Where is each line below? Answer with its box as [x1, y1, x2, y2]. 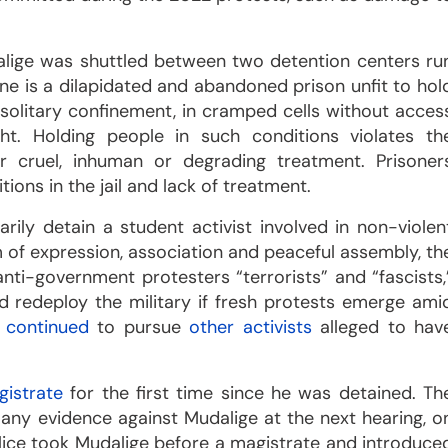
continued [6, 314, 89, 339]
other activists [189, 314, 312, 339]
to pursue [89, 314, 190, 339]
